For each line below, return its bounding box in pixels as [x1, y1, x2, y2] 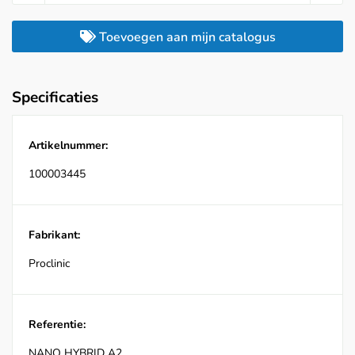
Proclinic [29, 256, 70, 272]
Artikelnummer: [29, 138, 108, 154]
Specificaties [12, 87, 98, 109]
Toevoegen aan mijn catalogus [95, 29, 276, 47]
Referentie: [29, 317, 86, 333]
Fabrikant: [29, 227, 80, 243]
